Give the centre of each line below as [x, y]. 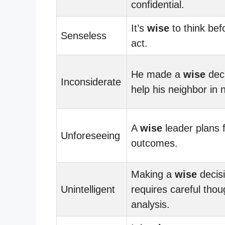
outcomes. [154, 143]
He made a [157, 74]
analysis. [150, 204]
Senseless [84, 35]
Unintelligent [88, 189]
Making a [153, 174]
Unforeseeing [90, 135]
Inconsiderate [91, 82]
